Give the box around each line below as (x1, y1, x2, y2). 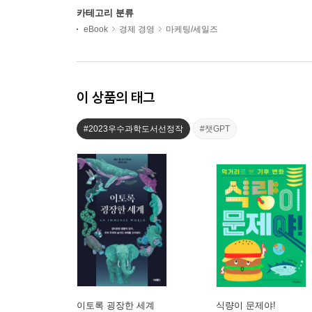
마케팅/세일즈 (166, 24, 218, 34)
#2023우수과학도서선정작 (84, 123, 183, 134)
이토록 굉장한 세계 (77, 299, 155, 311)
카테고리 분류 (77, 7, 134, 18)
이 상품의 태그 (77, 88, 155, 106)
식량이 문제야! (216, 299, 276, 311)
